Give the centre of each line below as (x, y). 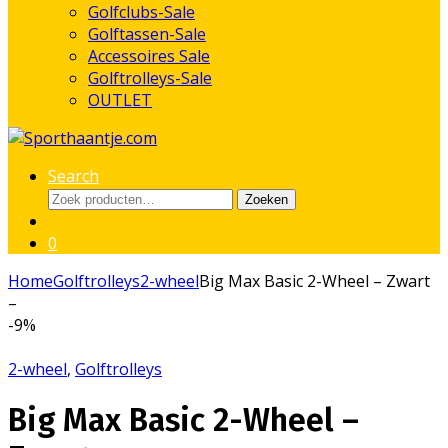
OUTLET (120, 100)
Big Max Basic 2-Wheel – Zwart (314, 281)
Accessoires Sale (149, 56)
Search (73, 176)
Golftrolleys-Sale (150, 78)
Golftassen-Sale (147, 34)
